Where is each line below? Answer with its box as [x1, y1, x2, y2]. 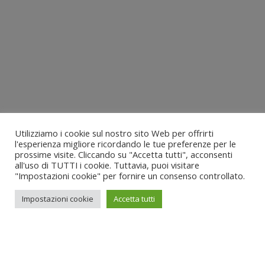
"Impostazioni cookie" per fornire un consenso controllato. [15, 170, 245, 182]
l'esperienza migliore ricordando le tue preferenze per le [15, 138, 236, 150]
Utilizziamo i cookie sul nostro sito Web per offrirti [15, 127, 214, 139]
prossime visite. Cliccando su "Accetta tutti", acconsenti [15, 148, 232, 160]
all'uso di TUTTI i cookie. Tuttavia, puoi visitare [15, 159, 199, 171]
